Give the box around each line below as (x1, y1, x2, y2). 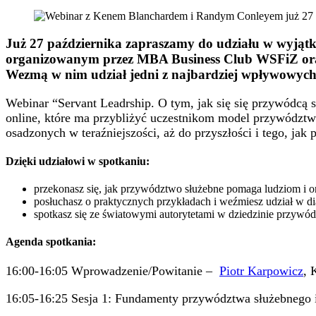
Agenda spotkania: (6, 236, 96, 248)
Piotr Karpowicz (219, 263, 303, 278)
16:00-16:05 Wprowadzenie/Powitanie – (6, 263, 219, 278)
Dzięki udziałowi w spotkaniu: (6, 154, 150, 167)
